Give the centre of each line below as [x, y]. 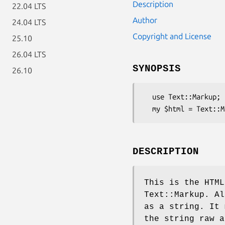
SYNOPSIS [157, 69]
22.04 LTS [29, 6]
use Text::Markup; [148, 96]
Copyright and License [172, 36]
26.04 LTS [29, 54]
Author [145, 20]
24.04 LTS [29, 22]
